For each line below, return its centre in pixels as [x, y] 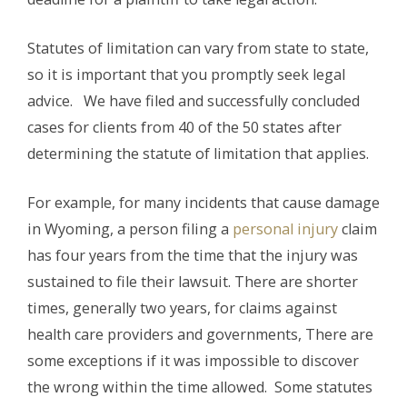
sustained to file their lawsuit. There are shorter [193, 282]
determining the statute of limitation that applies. [198, 154]
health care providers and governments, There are [200, 335]
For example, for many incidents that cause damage [203, 203]
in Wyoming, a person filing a [130, 229]
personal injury [285, 229]
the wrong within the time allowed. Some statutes [200, 387]
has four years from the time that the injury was [193, 256]
